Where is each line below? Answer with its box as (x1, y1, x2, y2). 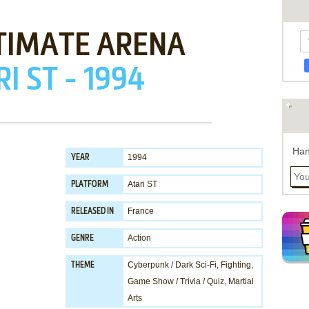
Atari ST (128, 179, 157, 189)
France (128, 206, 154, 216)
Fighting (221, 260, 251, 270)
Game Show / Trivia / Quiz (128, 277, 224, 286)
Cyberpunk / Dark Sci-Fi (128, 260, 217, 270)
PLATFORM (71, 181, 108, 189)
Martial (228, 277, 254, 286)
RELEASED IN (71, 208, 114, 216)
